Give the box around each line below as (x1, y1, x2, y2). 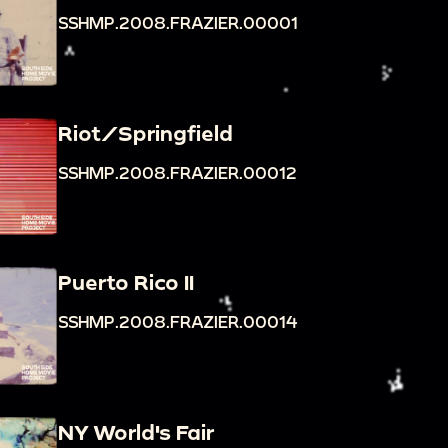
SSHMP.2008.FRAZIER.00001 (57, 13, 298, 33)
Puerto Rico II (57, 270, 194, 295)
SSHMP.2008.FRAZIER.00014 (57, 312, 298, 332)
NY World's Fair (57, 419, 214, 444)
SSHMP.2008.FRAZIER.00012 (57, 162, 297, 182)
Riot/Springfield (57, 120, 233, 145)
